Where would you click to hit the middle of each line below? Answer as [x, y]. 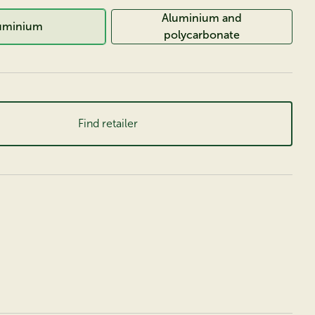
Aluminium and [201, 18]
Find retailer [108, 123]
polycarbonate [201, 35]
